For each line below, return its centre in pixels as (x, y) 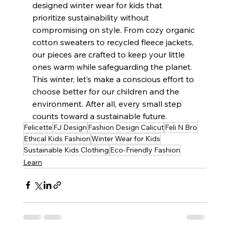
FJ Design (70, 127)
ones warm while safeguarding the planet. (112, 66)
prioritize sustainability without (91, 17)
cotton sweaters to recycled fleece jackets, (114, 42)
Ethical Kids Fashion (57, 138)
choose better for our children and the (107, 91)
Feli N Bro (181, 127)
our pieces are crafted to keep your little (109, 54)
